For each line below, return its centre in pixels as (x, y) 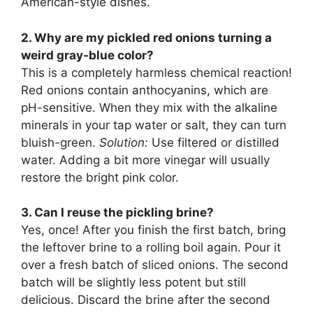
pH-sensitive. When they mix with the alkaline (149, 107)
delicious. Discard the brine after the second (146, 300)
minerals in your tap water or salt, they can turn (154, 125)
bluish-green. (60, 142)
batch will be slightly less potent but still (133, 283)
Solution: (124, 142)
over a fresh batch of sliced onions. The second (155, 265)
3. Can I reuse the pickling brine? (117, 213)
